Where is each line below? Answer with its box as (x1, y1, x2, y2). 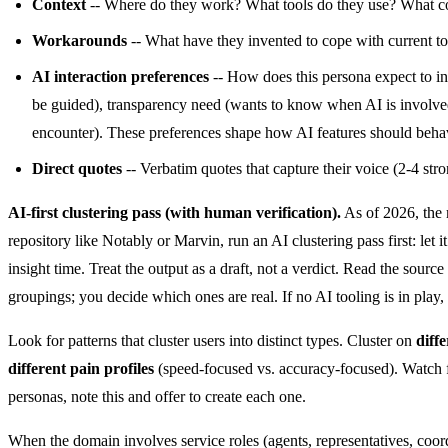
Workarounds (32, 31, 127, 49)
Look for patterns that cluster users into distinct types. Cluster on (8, 331, 416, 349)
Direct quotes (32, 159, 122, 177)
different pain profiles (8, 359, 154, 377)
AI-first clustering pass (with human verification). (8, 203, 341, 221)
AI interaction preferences (32, 67, 209, 85)
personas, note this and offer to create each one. (8, 387, 306, 405)
